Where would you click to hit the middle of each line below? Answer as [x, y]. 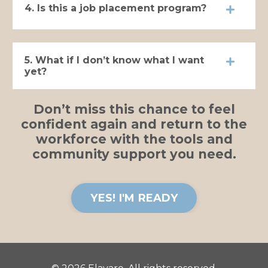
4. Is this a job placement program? [115, 8]
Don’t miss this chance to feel [134, 109]
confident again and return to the [134, 124]
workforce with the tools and [134, 139]
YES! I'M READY [134, 198]
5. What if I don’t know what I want [114, 60]
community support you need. [134, 154]
